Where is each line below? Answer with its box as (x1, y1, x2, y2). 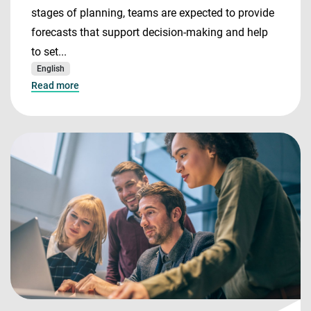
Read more (31, 80, 79, 91)
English (37, 64, 65, 74)
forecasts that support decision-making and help (31, 26, 268, 39)
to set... (31, 45, 67, 58)
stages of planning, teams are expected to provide (31, 6, 274, 19)
